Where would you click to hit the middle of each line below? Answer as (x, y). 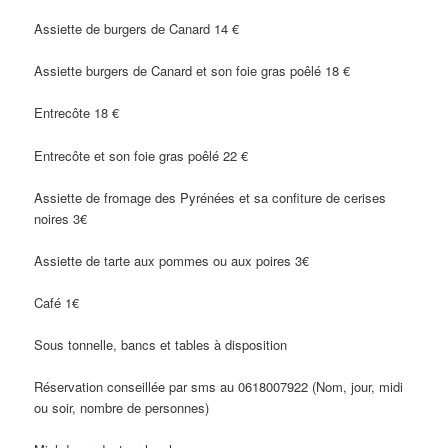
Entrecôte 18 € (77, 113)
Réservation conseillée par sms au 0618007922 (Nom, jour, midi (219, 387)
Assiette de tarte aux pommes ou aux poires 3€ (172, 260)
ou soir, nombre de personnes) (122, 408)
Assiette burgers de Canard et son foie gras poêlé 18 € (192, 71)
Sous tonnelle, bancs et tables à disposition (161, 345)
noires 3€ (61, 218)
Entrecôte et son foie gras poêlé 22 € (141, 155)
